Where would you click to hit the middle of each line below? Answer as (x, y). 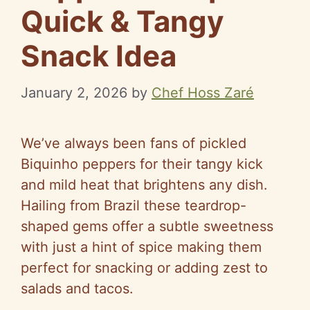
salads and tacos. (77, 288)
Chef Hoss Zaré (203, 92)
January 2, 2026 (74, 92)
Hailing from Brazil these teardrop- (134, 205)
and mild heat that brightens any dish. (144, 184)
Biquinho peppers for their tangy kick (142, 164)
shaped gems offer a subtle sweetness (147, 226)
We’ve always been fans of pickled (134, 143)
